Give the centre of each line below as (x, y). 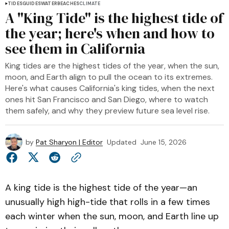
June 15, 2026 (164, 142)
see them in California (75, 49)
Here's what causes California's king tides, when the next (110, 88)
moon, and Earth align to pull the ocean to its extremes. (109, 77)
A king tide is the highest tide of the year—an (101, 188)
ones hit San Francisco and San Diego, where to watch (107, 99)
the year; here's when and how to (110, 33)
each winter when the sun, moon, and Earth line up (112, 216)
